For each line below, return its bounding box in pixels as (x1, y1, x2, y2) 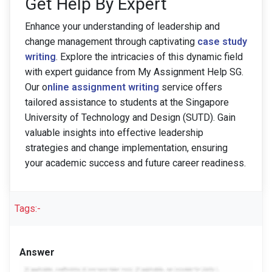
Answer (19, 246, 55, 258)
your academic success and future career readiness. (25, 157, 246, 169)
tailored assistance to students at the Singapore (25, 97, 229, 108)
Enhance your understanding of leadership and (25, 21, 220, 32)
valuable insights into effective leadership (25, 127, 203, 138)
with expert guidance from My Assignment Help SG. (25, 66, 243, 78)
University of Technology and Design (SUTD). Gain (25, 112, 236, 123)
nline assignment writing (47, 81, 159, 93)
